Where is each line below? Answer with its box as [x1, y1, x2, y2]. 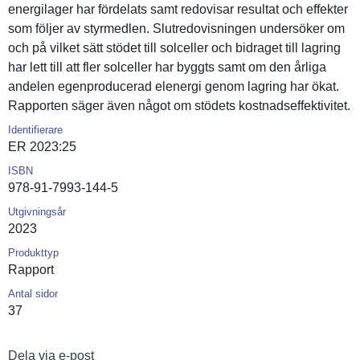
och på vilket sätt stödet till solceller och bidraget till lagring [8, 41, 341, 55]
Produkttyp [8, 247, 59, 259]
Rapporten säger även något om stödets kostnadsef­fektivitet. [8, 99, 350, 112]
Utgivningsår [8, 206, 66, 218]
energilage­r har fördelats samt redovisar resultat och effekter [8, 2, 348, 16]
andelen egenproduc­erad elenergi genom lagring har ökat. [8, 80, 339, 93]
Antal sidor [8, 288, 58, 300]
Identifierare [8, 124, 63, 136]
